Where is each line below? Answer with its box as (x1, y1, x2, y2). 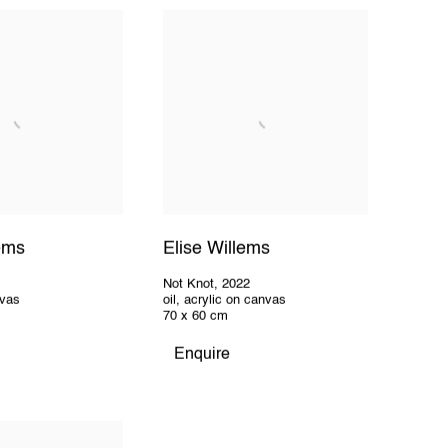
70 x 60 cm (163, 310, 229, 324)
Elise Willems (163, 239, 271, 258)
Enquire (174, 347, 231, 364)
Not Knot (163, 278, 215, 292)
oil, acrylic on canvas (163, 294, 287, 308)
